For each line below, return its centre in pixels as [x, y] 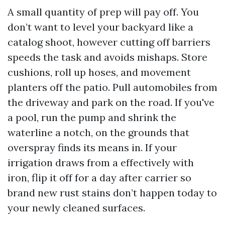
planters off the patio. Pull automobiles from [113, 87]
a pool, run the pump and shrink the [92, 117]
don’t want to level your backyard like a [100, 27]
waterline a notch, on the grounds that [98, 132]
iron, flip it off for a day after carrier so [99, 178]
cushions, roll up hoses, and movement [99, 72]
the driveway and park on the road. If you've [111, 102]
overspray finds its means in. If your [92, 147]
